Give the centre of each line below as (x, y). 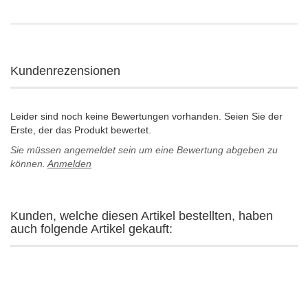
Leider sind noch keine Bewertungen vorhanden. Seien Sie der (146, 116)
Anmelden (69, 163)
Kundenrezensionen (65, 70)
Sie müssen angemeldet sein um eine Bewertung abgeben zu (144, 150)
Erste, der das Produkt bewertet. (81, 130)
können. (29, 163)
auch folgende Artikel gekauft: (91, 229)
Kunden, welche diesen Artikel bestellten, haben (142, 216)
